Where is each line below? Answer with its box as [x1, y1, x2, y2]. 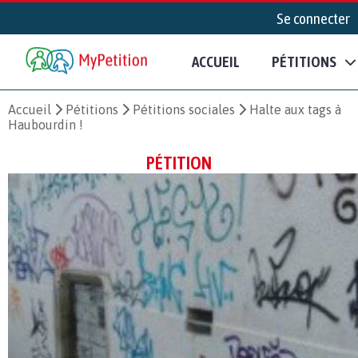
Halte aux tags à [249, 101, 341, 117]
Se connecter [276, 10, 350, 27]
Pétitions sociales [133, 101, 235, 117]
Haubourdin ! [8, 117, 83, 132]
